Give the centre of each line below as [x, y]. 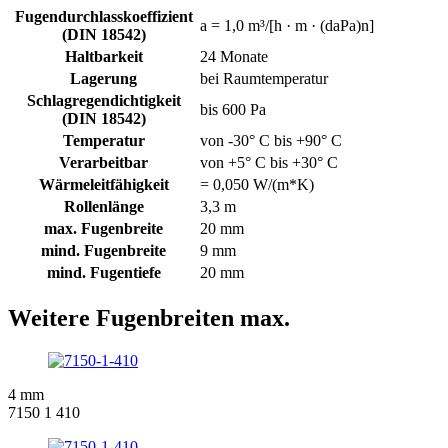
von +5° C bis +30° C [269, 162]
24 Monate [234, 56]
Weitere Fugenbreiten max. [149, 317]
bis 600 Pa [233, 109]
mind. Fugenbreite [103, 250]
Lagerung [103, 78]
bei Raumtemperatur [264, 78]
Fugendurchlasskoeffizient [103, 16]
